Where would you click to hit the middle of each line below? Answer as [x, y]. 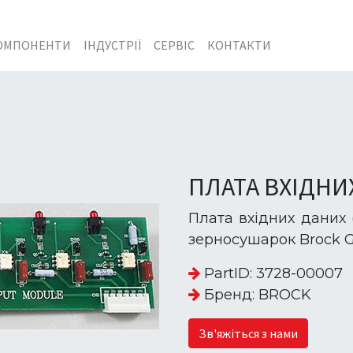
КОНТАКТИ [239, 45]
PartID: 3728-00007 [271, 273]
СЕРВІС [174, 45]
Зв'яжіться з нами [248, 333]
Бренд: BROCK [256, 295]
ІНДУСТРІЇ [112, 45]
